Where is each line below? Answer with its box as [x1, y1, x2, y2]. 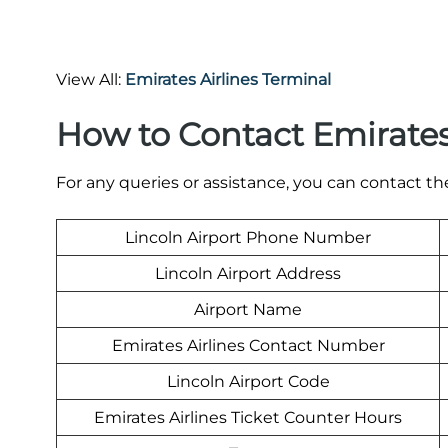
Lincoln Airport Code [166, 371, 330, 391]
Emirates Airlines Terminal [125, 69, 331, 89]
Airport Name [194, 299, 302, 319]
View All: [56, 69, 125, 89]
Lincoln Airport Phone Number [125, 227, 371, 247]
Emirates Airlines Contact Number [111, 335, 385, 355]
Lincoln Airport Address [155, 263, 341, 283]
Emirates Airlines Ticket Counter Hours [94, 407, 402, 427]
